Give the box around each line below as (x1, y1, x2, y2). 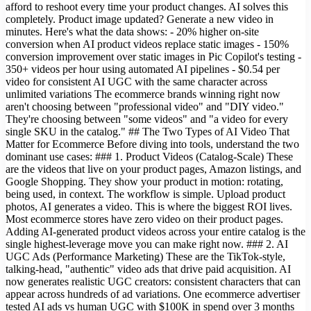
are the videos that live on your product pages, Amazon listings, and (6, 162, 301, 175)
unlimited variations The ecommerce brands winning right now (6, 87, 280, 100)
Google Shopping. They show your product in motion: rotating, (6, 175, 283, 187)
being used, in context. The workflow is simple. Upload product (6, 187, 285, 200)
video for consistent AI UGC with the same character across (6, 75, 267, 87)
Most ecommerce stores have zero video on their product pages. (6, 212, 283, 225)
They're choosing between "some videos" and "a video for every (6, 112, 288, 125)
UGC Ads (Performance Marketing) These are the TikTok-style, (6, 250, 285, 262)
